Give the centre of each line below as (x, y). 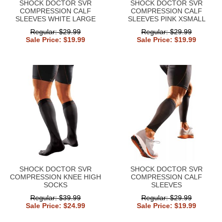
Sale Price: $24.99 (55, 205)
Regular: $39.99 (55, 197)
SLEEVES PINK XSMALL (166, 19)
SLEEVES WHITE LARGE (55, 19)
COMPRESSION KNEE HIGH (55, 177)
